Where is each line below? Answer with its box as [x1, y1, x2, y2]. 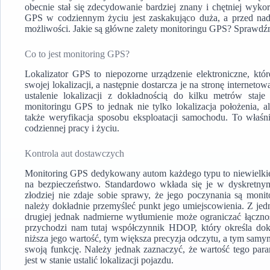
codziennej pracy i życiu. [25, 122, 119, 133]
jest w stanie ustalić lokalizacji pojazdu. [25, 254, 174, 265]
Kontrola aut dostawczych [25, 148, 124, 159]
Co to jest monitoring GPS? [25, 49, 130, 59]
